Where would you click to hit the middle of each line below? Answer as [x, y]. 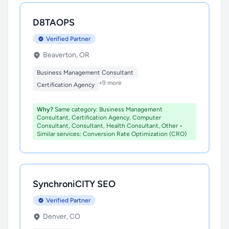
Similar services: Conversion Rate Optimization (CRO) [112, 134]
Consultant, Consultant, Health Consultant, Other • [110, 126]
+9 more [110, 83]
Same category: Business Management [108, 109]
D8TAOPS [54, 22]
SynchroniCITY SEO [74, 184]
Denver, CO [62, 216]
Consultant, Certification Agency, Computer [99, 118]
